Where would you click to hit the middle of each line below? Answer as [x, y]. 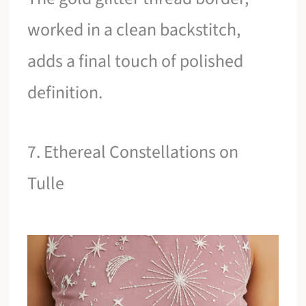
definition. [65, 92]
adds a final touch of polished [136, 61]
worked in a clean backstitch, [134, 29]
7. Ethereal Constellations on [133, 152]
